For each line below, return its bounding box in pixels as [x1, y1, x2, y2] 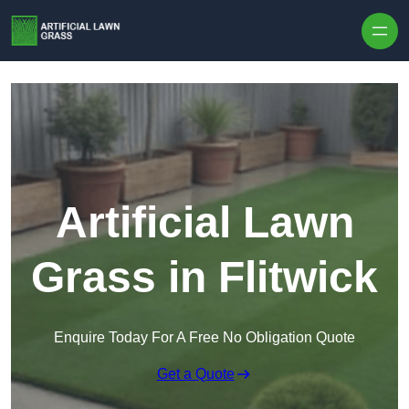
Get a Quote [156, 366, 235, 383]
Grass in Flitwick [31, 253, 378, 302]
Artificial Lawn [55, 198, 354, 247]
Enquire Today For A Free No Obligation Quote [54, 330, 355, 346]
